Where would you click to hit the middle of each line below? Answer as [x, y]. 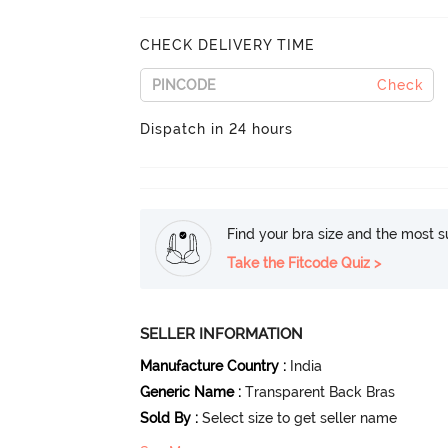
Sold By [166, 417]
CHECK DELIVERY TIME [228, 44]
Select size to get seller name [300, 417]
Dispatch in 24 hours [217, 128]
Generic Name [187, 391]
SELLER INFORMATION [222, 333]
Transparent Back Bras [320, 391]
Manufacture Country [210, 365]
